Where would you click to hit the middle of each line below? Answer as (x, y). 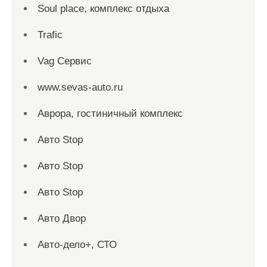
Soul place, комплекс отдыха (103, 9)
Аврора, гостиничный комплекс (110, 114)
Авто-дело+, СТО (77, 245)
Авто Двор (62, 218)
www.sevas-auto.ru (80, 87)
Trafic (50, 35)
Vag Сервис (65, 61)
